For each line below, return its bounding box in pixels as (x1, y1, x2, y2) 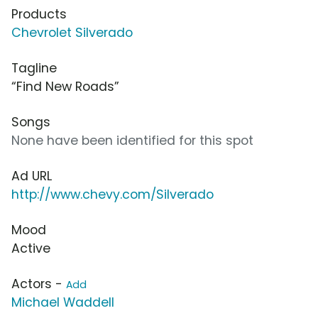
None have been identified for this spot (11, 131, 253, 149)
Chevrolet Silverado (11, 23, 133, 41)
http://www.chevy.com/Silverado (11, 185, 214, 203)
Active (11, 239, 50, 257)
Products (11, 5, 67, 23)
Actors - (11, 275, 66, 292)
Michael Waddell (11, 293, 114, 311)
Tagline (11, 59, 57, 77)
